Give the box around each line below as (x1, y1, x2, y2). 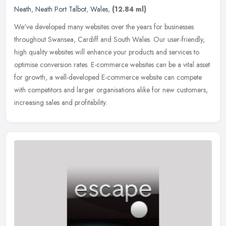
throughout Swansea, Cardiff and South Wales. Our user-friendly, (14, 34, 205, 44)
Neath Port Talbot (35, 4, 86, 14)
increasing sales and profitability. (14, 97, 107, 107)
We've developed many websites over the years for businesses (14, 21, 194, 32)
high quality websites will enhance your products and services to (14, 46, 199, 57)
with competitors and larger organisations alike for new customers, (14, 84, 208, 95)
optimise (14, 59, 38, 70)
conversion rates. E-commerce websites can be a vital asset (40, 59, 210, 70)
